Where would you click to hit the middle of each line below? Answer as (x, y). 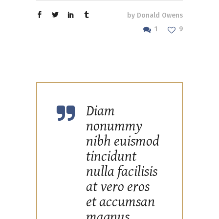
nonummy (114, 126)
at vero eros (118, 187)
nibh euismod (123, 142)
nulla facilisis (122, 172)
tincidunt (111, 157)
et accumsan (120, 202)
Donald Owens (160, 16)
